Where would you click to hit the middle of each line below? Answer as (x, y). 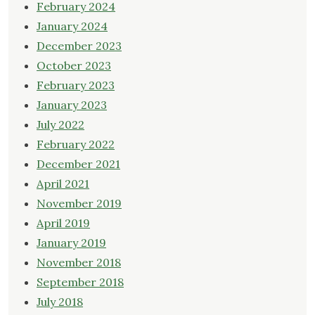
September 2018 (80, 282)
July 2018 (60, 302)
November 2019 (79, 204)
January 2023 (72, 105)
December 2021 (78, 164)
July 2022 (60, 125)
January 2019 (71, 243)
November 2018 (79, 263)
